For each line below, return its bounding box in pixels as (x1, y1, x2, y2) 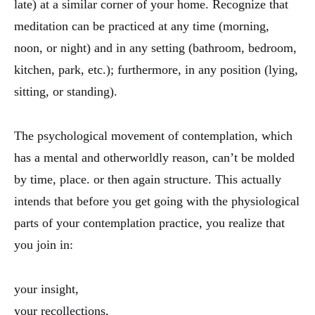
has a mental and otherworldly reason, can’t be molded (14, 150, 295, 165)
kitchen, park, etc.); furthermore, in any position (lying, (14, 63, 298, 77)
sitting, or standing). (14, 84, 117, 99)
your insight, (14, 282, 79, 297)
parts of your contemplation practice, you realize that (14, 216, 285, 231)
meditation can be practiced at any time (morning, (14, 19, 269, 34)
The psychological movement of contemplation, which (14, 129, 292, 143)
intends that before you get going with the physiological (14, 194, 300, 209)
